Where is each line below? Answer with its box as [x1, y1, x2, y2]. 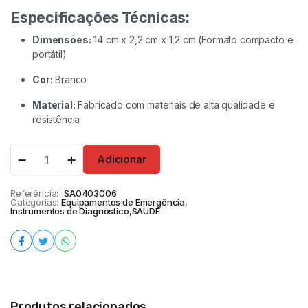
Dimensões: [32, 34, 91, 45]
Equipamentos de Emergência [61, 197, 186, 208]
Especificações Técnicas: [10, 9, 190, 26]
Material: [32, 99, 76, 111]
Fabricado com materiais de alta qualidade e [75, 99, 275, 111]
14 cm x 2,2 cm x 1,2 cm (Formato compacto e [91, 34, 294, 45]
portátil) [32, 48, 67, 60]
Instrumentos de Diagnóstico [10, 206, 129, 217]
